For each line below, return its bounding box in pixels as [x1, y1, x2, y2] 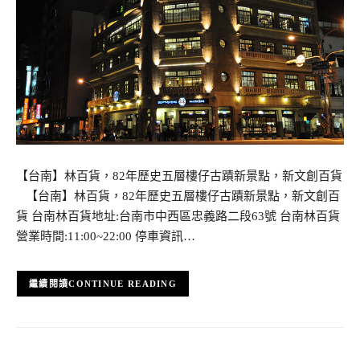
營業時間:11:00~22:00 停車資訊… [16, 230, 195, 243]
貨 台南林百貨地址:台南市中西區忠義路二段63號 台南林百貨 [16, 210, 340, 223]
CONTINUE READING [68, 279, 178, 289]
